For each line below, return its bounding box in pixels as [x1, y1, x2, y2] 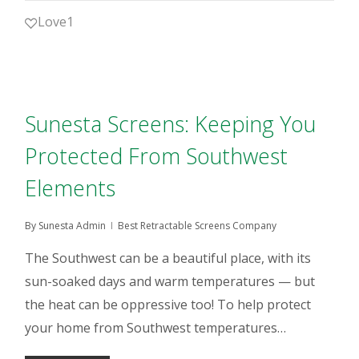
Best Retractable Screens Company [118, 219, 277, 232]
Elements [25, 173, 116, 203]
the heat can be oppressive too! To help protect [25, 296, 312, 313]
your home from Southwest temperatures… [25, 319, 287, 337]
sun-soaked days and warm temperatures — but [25, 272, 316, 290]
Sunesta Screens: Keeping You [25, 109, 317, 139]
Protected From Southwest [25, 141, 288, 171]
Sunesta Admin [38, 219, 107, 232]
